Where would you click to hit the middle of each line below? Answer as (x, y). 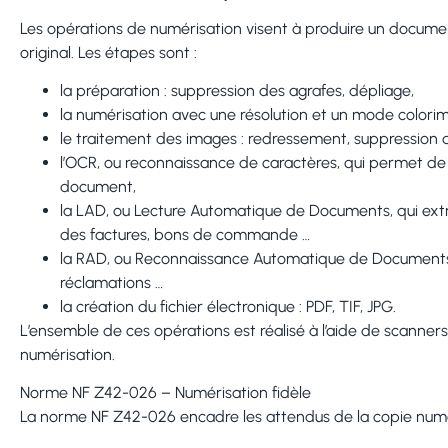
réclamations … (111, 282)
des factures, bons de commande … (185, 234)
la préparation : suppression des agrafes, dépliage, (237, 90)
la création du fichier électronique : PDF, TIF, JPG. (228, 306)
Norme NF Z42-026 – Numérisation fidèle (165, 393)
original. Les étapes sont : (108, 52)
